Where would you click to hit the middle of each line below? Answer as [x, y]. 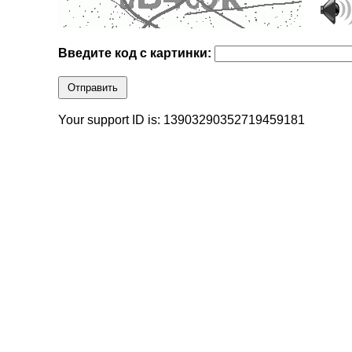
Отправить [93, 88]
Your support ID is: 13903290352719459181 [182, 120]
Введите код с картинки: [137, 53]
